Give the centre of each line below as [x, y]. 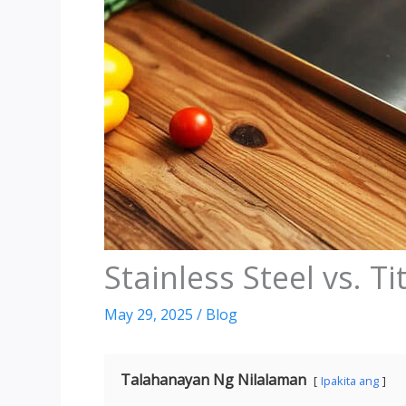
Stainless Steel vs [229, 277]
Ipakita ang [350, 380]
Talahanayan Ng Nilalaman [213, 379]
